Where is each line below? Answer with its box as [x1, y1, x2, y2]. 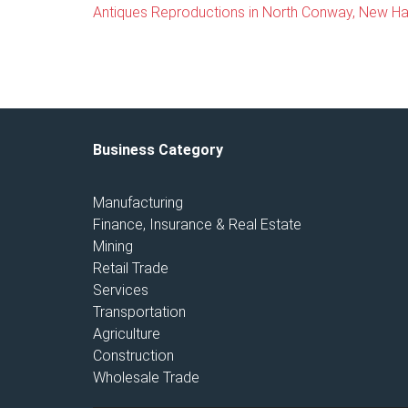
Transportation [93, 303, 186, 321]
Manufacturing [93, 194, 183, 211]
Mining [93, 238, 133, 255]
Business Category [93, 141, 223, 158]
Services [93, 281, 148, 299]
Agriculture [93, 325, 160, 342]
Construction [93, 347, 174, 364]
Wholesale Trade [93, 369, 199, 386]
